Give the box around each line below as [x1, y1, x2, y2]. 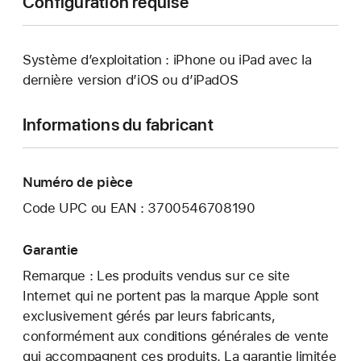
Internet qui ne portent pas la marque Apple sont [23, 288, 320, 305]
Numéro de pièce [23, 174, 133, 191]
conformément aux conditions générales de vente [23, 328, 329, 345]
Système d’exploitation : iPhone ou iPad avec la [23, 52, 312, 68]
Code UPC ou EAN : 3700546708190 [23, 200, 255, 217]
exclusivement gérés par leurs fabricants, [23, 308, 276, 325]
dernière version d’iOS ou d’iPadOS [23, 72, 239, 89]
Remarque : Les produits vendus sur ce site [23, 268, 290, 284]
